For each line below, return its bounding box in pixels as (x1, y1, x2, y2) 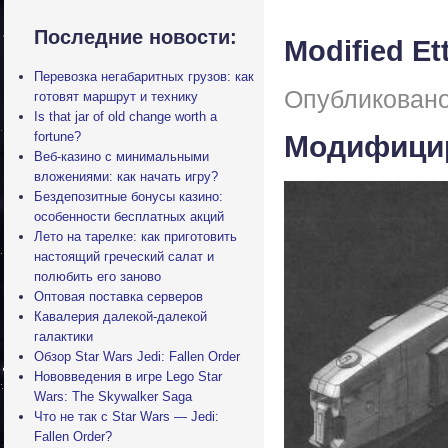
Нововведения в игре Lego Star (34, 369, 222, 384)
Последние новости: (34, 26, 237, 48)
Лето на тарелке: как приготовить (34, 229, 237, 244)
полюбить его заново (34, 269, 161, 284)
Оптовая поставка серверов (34, 289, 203, 304)
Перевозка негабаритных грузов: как (34, 69, 254, 84)
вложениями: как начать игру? (34, 169, 218, 184)
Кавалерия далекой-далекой (34, 309, 207, 324)
